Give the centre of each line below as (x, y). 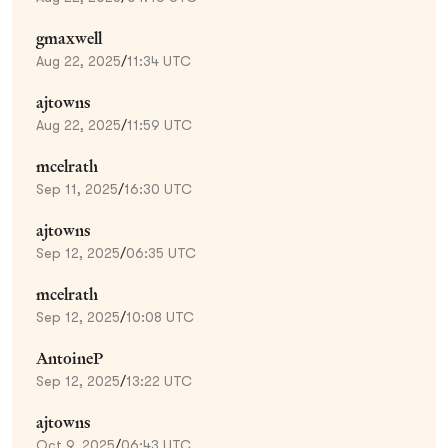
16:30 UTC (158, 188)
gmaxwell (69, 38)
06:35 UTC (161, 252)
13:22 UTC (159, 380)
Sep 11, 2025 (77, 188)
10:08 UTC (160, 316)
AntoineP (69, 358)
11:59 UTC (159, 124)
